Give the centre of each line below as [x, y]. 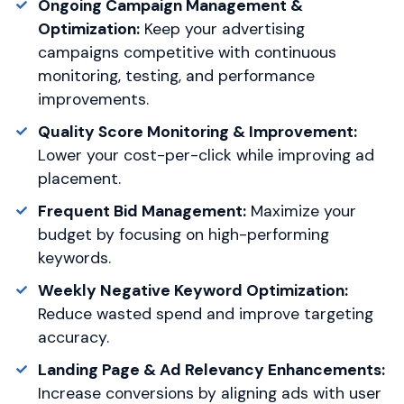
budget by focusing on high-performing [183, 234]
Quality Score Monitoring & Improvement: [197, 131]
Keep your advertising [222, 28]
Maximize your [301, 211]
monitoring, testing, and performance [176, 75]
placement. [79, 178]
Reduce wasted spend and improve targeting [205, 313]
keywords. [74, 257]
